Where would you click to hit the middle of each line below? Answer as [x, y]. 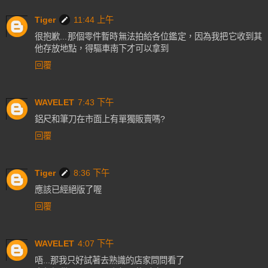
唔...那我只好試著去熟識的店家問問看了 [109, 261]
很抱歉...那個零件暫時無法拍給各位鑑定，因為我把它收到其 [148, 37]
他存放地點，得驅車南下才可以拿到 [102, 49]
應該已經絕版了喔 [68, 190]
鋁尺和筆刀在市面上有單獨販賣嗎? [100, 119]
